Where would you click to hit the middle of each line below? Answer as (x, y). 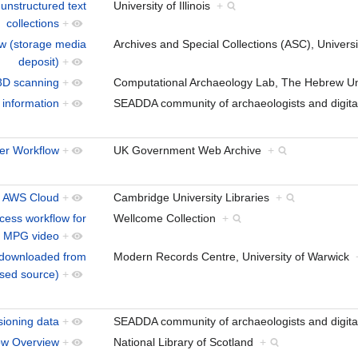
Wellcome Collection (168, 218)
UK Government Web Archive (191, 150)
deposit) (39, 61)
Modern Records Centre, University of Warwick (235, 256)
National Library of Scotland (187, 342)
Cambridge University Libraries (195, 197)
